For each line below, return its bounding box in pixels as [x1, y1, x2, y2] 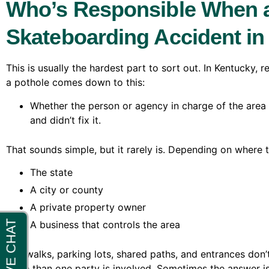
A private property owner [30, 201, 146, 213]
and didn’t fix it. [30, 113, 101, 126]
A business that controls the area [30, 218, 180, 231]
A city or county [30, 183, 103, 196]
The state [30, 166, 73, 178]
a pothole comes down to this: [6, 76, 145, 89]
